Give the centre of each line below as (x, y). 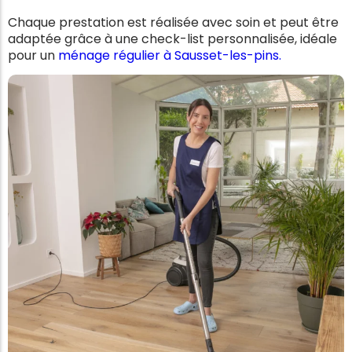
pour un (33, 56)
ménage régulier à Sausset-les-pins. (170, 56)
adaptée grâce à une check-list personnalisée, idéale (172, 39)
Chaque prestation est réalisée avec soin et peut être (173, 23)
